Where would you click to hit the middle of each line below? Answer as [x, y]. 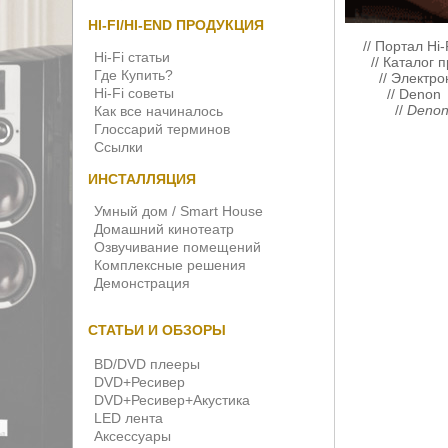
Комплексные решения [170, 265]
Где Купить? [133, 75]
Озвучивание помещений [177, 247]
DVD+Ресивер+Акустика [172, 400]
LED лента [128, 418]
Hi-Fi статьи [132, 57]
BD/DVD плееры [147, 364]
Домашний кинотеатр [164, 229]
